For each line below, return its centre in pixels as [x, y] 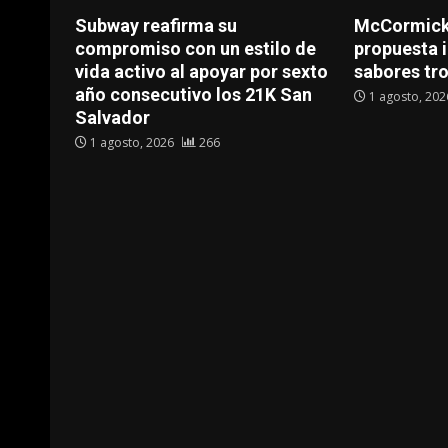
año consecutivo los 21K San [193, 95]
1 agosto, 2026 [132, 143]
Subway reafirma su [156, 26]
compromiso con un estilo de [195, 49]
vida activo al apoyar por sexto [201, 72]
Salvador [112, 118]
